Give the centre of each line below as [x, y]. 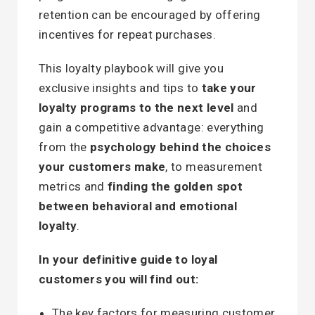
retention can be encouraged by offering [150, 15]
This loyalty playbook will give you [131, 68]
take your [229, 88]
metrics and [73, 186]
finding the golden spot [175, 186]
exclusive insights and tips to [120, 88]
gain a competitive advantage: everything [152, 127]
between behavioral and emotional [138, 206]
